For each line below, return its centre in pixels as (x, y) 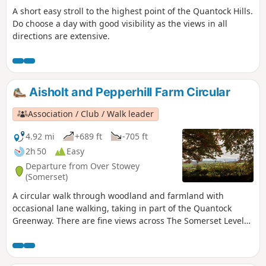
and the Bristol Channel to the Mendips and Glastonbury (126, 233)
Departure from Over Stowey (83, 166)
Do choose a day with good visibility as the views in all (120, 24)
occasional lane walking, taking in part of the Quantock (122, 208)
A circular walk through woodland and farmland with (118, 196)
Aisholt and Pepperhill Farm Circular (128, 92)
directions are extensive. (61, 36)
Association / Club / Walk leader (91, 114)
